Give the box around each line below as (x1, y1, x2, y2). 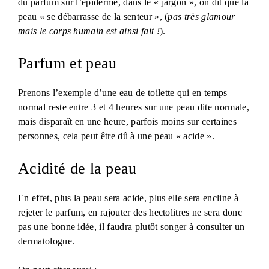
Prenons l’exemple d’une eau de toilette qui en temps (18, 87, 228, 98)
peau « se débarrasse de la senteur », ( (18, 11, 168, 22)
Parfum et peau (18, 54, 117, 72)
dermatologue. (18, 235, 75, 246)
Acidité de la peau (18, 159, 137, 177)
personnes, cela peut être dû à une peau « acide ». (18, 130, 215, 141)
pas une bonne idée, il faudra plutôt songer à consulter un (18, 221, 245, 232)
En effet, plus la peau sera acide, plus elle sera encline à (18, 192, 238, 203)
